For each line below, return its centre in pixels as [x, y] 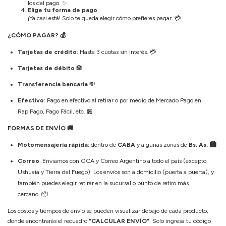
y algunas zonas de [163, 145]
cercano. [30, 194]
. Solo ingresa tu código [180, 221]
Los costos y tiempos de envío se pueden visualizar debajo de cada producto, [108, 211]
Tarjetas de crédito [47, 52]
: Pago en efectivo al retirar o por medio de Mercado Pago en [123, 100]
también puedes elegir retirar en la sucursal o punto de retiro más [103, 183]
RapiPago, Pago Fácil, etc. [52, 111]
